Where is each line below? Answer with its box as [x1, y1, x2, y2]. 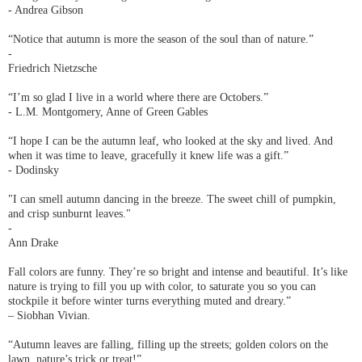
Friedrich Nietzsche [8, 61, 97, 75]
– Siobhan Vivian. [8, 309, 90, 322]
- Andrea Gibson [8, 3, 83, 17]
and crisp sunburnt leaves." [8, 207, 131, 221]
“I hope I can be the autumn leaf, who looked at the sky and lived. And [8, 134, 333, 148]
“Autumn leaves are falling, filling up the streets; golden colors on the [8, 338, 328, 351]
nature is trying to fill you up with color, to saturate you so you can [8, 280, 316, 293]
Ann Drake [8, 236, 58, 250]
